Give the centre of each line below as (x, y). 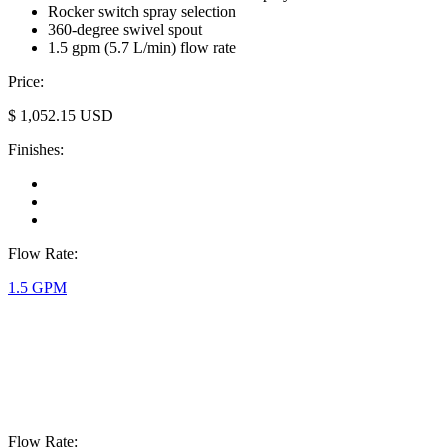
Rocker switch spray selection (142, 11)
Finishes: (36, 149)
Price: (26, 81)
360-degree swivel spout (125, 29)
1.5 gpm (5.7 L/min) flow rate (142, 47)
